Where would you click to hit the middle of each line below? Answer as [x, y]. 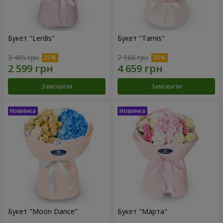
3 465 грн [23, 57]
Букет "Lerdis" [31, 38]
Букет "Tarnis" [141, 38]
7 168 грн [133, 57]
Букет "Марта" [142, 211]
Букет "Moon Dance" [43, 211]
